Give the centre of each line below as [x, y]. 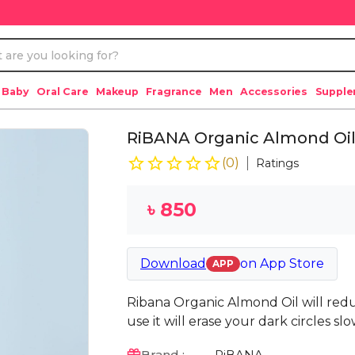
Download [173, 263]
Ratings [277, 163]
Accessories [274, 92]
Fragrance [174, 92]
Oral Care [63, 92]
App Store [292, 263]
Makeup [117, 92]
